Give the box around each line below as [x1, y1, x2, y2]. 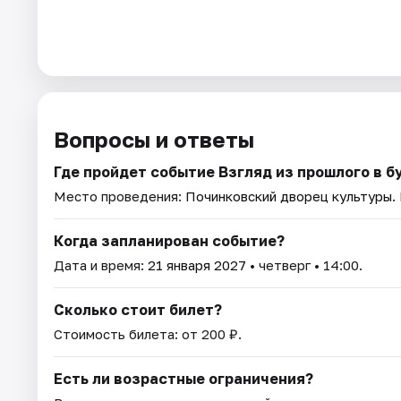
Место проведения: [54, 188, 185, 205]
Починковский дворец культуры [185, 188, 392, 205]
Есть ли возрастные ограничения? [54, 370, 313, 388]
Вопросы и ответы [54, 126, 254, 153]
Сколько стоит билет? [54, 301, 222, 320]
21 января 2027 [148, 257, 246, 274]
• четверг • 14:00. [246, 257, 363, 274]
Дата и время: [54, 257, 148, 274]
